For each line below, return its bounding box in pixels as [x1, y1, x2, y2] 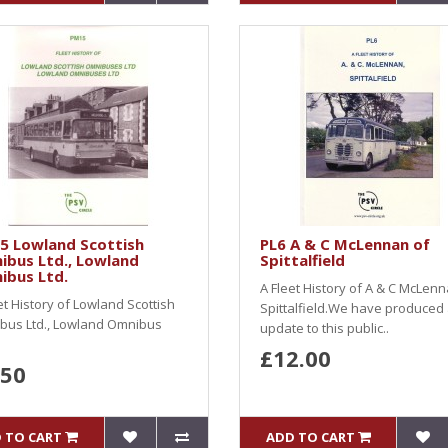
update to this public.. [260, 319, 389, 337]
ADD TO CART [265, 428, 355, 446]
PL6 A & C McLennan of [260, 234, 430, 254]
